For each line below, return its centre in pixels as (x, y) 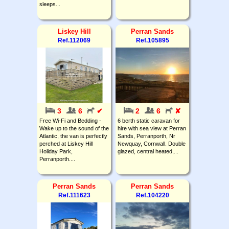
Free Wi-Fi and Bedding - (70, 120)
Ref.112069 (74, 40)
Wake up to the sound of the (74, 128)
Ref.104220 (152, 195)
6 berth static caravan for (149, 120)
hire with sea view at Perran (152, 128)
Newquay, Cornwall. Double (152, 143)
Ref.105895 (152, 40)
